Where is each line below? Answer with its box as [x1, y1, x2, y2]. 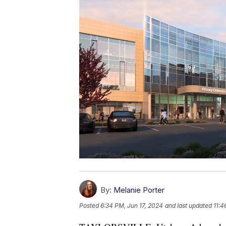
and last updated [165, 201, 212, 209]
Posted [79, 201, 100, 209]
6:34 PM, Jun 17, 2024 [100, 201, 163, 209]
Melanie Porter [114, 185, 164, 195]
